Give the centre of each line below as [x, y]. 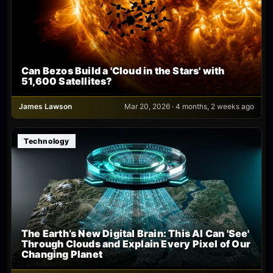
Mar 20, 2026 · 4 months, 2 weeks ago [189, 106]
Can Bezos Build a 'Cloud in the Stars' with [123, 70]
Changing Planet [62, 254]
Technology [47, 141]
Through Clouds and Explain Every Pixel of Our [136, 244]
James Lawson [45, 106]
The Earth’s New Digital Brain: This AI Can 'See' [136, 234]
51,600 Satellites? [67, 81]
